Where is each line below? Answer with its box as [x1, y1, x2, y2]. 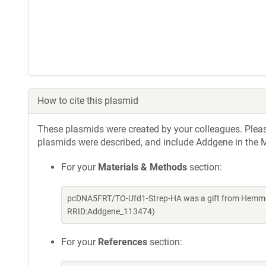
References [98, 236, 147, 248]
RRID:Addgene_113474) [67, 207, 155, 216]
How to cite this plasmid [37, 95, 138, 106]
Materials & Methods [98, 161, 187, 173]
